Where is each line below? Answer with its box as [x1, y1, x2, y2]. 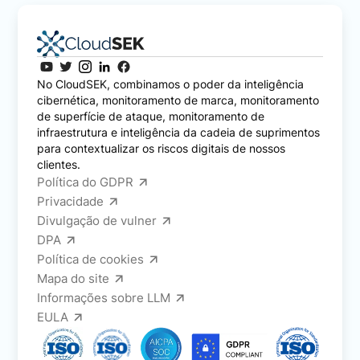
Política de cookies [37, 251, 145, 267]
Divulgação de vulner [37, 212, 157, 228]
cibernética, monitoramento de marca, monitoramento [37, 92, 320, 107]
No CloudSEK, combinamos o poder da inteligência [37, 76, 305, 91]
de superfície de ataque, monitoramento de [37, 108, 265, 123]
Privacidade [37, 193, 104, 209]
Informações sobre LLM [37, 289, 171, 305]
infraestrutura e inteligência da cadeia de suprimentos [37, 125, 321, 139]
